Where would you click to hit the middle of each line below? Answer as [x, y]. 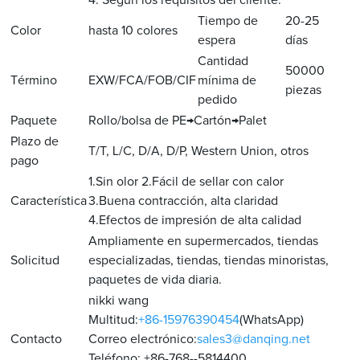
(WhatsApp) [272, 320]
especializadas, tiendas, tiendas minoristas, [209, 261]
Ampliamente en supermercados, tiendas [204, 241]
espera [217, 41]
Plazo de [35, 142]
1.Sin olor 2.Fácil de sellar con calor [186, 182]
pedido [218, 100]
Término [34, 81]
